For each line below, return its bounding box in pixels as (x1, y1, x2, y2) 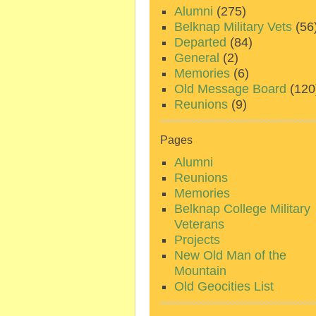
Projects (174, 233, 220, 247)
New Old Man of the (174, 248, 286, 262)
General (174, 51, 219, 65)
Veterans (174, 217, 224, 231)
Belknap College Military (174, 202, 310, 216)
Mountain (174, 264, 226, 278)
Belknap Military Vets (174, 20, 292, 34)
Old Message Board (174, 82, 286, 96)
